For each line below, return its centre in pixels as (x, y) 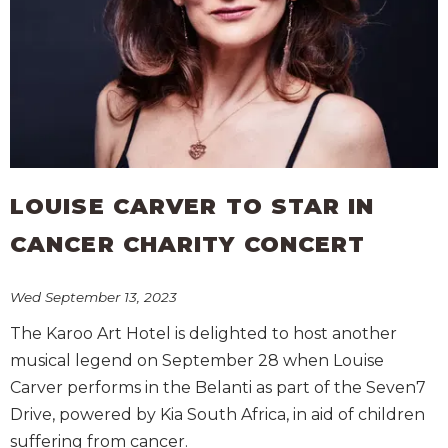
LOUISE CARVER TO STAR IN (192, 207)
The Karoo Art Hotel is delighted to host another (203, 334)
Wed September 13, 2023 (93, 297)
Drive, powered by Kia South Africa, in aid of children (217, 415)
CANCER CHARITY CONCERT (188, 245)
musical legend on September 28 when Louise (197, 361)
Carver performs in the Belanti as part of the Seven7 (218, 388)
